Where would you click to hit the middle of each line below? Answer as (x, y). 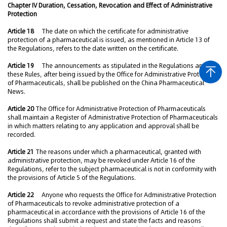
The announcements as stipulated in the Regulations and (121, 66)
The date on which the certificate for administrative (112, 31)
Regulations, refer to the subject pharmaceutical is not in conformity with (112, 169)
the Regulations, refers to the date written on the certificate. (93, 48)
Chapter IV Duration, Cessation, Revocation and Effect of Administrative (110, 5)
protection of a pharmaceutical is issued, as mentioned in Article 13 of (109, 40)
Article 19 (22, 66)
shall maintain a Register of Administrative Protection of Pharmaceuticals (113, 117)
